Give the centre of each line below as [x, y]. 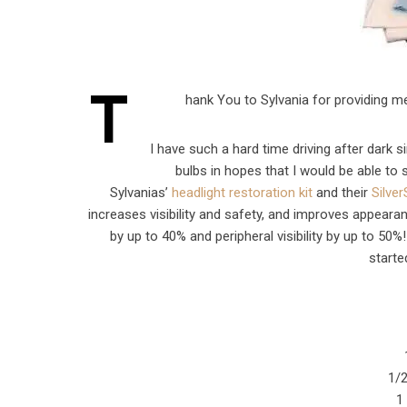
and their [342, 193]
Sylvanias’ [140, 193]
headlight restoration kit [242, 193]
